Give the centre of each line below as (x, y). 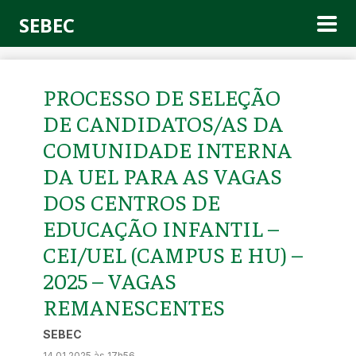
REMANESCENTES (134, 306)
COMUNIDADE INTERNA (167, 149)
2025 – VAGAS (110, 280)
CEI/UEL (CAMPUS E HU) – (173, 254)
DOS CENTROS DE (132, 201)
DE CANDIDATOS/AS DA (163, 123)
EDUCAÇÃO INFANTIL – (161, 228)
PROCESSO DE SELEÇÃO (162, 97)
